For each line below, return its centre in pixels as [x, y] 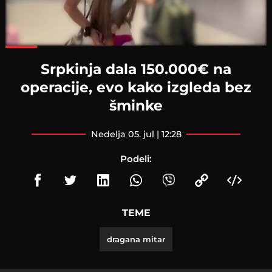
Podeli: [136, 158]
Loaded [147, 48]
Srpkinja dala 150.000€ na [136, 69]
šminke [136, 105]
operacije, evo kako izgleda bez [136, 87]
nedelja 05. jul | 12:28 [140, 134]
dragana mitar [136, 239]
